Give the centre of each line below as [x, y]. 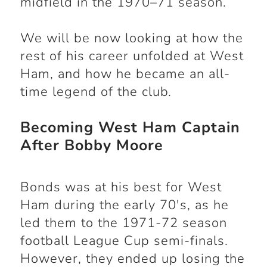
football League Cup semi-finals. [124, 241]
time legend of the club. [96, 92]
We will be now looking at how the [131, 38]
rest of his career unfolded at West [132, 56]
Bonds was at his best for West [121, 187]
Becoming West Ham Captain [130, 128]
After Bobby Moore [91, 146]
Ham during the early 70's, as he [124, 205]
